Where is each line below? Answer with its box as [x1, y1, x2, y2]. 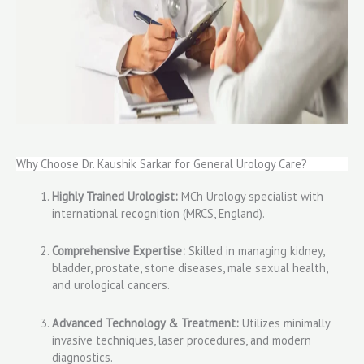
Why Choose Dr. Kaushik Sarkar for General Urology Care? [16, 155, 307, 171]
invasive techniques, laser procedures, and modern [51, 331, 311, 348]
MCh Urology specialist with [177, 188, 323, 204]
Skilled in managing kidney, [184, 243, 324, 259]
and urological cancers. [51, 277, 170, 293]
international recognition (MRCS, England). [51, 205, 265, 221]
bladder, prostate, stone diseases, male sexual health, [51, 260, 327, 276]
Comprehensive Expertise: [51, 243, 185, 259]
